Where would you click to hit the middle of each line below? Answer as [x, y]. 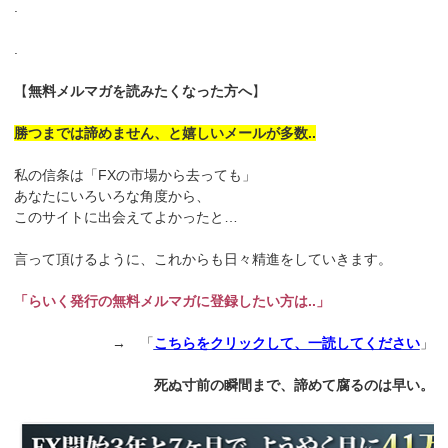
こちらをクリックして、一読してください [286, 343]
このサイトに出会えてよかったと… [126, 217]
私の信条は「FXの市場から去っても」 [135, 175]
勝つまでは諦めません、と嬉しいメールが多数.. [165, 133]
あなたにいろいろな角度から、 [112, 196]
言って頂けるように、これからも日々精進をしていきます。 [203, 259]
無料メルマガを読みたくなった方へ [140, 91]
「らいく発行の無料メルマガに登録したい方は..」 [172, 301]
